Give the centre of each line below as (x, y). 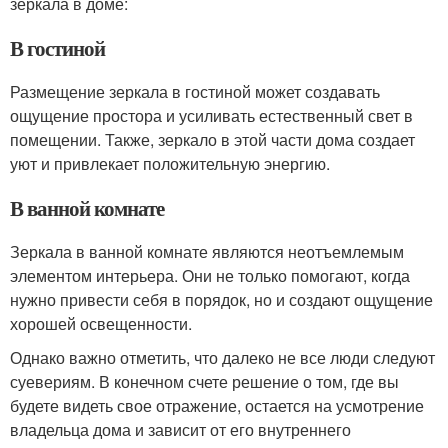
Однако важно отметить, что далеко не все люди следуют (222, 357)
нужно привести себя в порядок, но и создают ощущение (221, 299)
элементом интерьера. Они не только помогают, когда (210, 275)
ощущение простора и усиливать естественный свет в (211, 115)
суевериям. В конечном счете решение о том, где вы (204, 381)
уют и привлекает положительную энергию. (170, 163)
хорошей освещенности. (101, 323)
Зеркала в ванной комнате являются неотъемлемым (207, 251)
